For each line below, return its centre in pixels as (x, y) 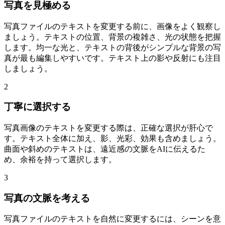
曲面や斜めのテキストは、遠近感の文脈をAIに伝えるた (105, 149)
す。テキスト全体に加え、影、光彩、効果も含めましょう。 (113, 138)
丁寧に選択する (37, 107)
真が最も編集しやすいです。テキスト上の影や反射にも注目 (113, 58)
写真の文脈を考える (47, 198)
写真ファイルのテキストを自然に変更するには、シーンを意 (113, 219)
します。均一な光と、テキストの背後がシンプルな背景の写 (113, 47)
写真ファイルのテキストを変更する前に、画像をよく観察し (113, 26)
